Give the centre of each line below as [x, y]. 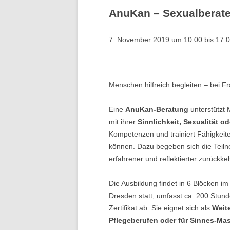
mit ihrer [123, 122]
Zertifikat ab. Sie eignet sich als [160, 208]
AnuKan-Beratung [157, 109]
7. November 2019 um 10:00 [156, 40]
